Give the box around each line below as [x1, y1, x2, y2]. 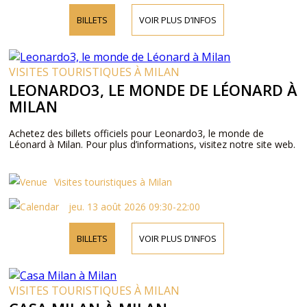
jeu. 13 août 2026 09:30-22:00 [66, 200, 201, 213]
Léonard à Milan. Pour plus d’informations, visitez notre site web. [9, 138, 296, 151]
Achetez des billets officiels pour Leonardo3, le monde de [9, 127, 265, 140]
